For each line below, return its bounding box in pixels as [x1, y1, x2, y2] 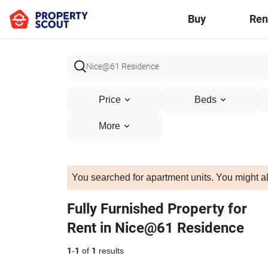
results [96, 246, 124, 256]
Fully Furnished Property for [67, 200, 247, 217]
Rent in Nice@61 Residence [67, 220, 244, 236]
